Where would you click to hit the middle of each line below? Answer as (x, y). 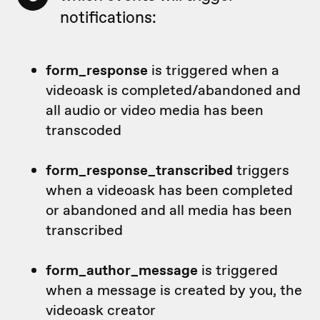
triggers (263, 170)
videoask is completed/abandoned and (173, 90)
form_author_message (122, 270)
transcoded (85, 130)
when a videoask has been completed (169, 190)
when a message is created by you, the (174, 290)
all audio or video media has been (155, 110)
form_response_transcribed (141, 170)
